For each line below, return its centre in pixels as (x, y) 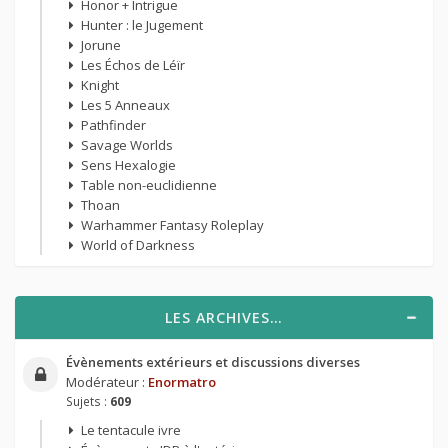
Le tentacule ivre (130, 430)
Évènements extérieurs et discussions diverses (212, 362)
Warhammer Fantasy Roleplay (172, 225)
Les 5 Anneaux (125, 105)
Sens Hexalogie (128, 165)
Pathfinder (113, 125)
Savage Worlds (126, 145)
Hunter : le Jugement (141, 25)
